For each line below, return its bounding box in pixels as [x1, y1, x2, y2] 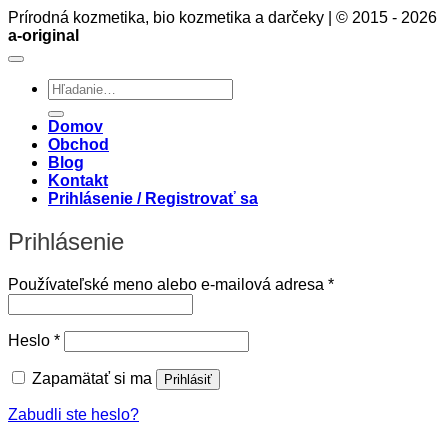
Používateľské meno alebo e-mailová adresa [8, 275, 328, 293]
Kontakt [48, 171, 108, 189]
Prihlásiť [164, 371, 212, 387]
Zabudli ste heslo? [8, 405, 139, 423]
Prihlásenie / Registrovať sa [48, 189, 258, 207]
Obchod [48, 135, 109, 153]
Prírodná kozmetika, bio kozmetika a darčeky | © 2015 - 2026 [8, 8, 437, 26]
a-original [8, 26, 79, 44]
